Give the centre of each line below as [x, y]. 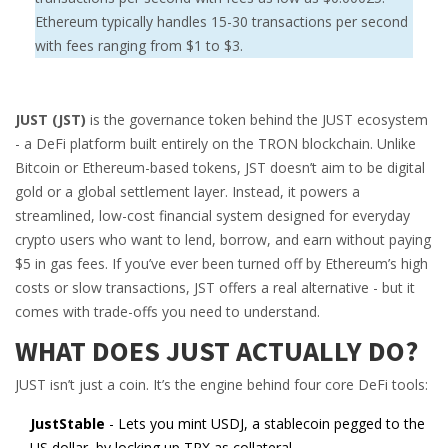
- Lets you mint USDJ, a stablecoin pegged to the [265, 423]
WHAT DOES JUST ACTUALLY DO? [216, 351]
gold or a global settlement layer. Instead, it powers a [187, 191]
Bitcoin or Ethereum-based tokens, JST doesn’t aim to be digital [220, 167]
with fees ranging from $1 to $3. [139, 45]
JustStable [67, 423]
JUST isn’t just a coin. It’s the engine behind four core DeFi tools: [221, 384]
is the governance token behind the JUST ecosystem [257, 119]
